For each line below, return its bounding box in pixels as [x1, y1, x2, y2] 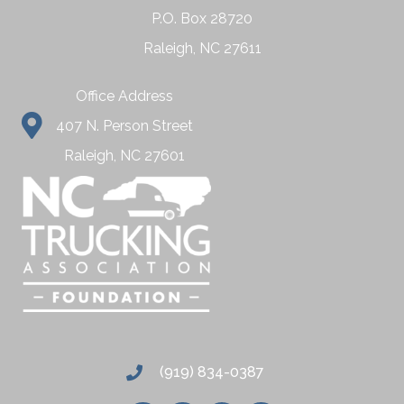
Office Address [76, 87, 173, 106]
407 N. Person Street [56, 117, 193, 135]
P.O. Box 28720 [151, 10, 252, 28]
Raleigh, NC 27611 [142, 40, 262, 58]
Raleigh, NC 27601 [64, 147, 185, 165]
